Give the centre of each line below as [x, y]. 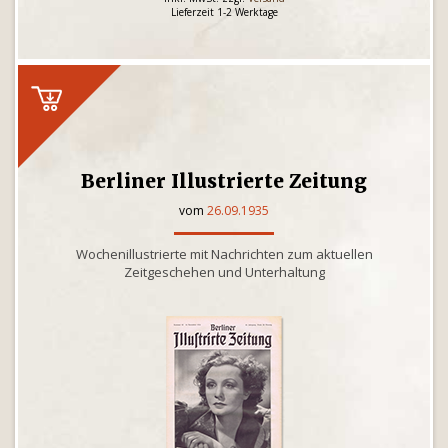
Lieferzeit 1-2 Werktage [224, 12]
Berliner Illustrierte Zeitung [224, 181]
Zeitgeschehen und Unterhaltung [224, 272]
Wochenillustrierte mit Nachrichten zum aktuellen [224, 254]
